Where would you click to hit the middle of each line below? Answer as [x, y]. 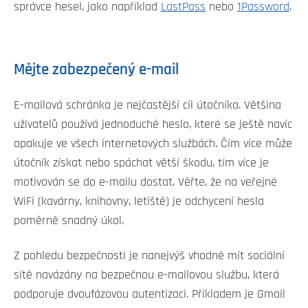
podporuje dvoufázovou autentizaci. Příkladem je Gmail [150, 294]
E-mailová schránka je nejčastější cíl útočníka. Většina [147, 106]
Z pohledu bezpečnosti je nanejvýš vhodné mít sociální [149, 255]
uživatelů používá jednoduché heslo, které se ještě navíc [153, 125]
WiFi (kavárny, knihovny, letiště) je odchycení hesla [139, 202]
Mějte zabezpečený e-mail [96, 70]
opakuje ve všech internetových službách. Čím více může [153, 144]
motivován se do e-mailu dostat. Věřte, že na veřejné [145, 183]
